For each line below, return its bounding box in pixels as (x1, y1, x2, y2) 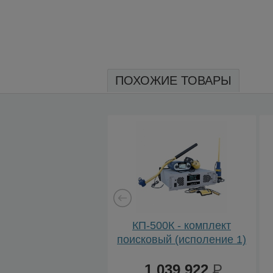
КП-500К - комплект (132, 219, 231, 232)
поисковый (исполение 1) (117, 233, 246, 246)
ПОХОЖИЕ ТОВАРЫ (115, 73, 232, 87)
